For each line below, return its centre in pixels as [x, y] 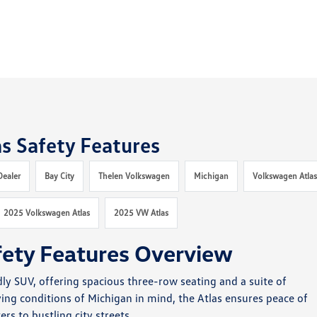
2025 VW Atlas [142, 213]
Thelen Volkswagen [134, 176]
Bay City [60, 176]
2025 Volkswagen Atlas [47, 213]
